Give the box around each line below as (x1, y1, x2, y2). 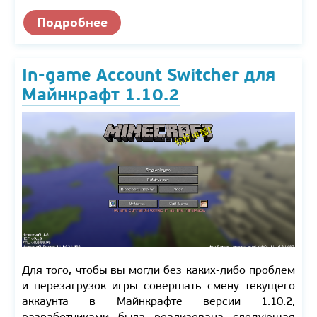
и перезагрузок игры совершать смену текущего (22, 279, 295, 293)
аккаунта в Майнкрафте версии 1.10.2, (22, 294, 295, 309)
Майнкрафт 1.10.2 (22, 84, 180, 106)
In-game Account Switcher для (22, 64, 275, 86)
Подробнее (37, 14, 108, 31)
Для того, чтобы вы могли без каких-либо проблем (22, 263, 295, 277)
